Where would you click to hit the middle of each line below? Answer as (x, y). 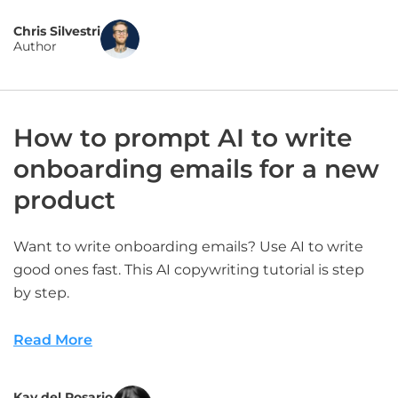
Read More (53, 340)
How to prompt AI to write (183, 138)
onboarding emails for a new (196, 169)
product (64, 200)
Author (35, 46)
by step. (41, 293)
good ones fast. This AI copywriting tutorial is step (189, 270)
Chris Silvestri (57, 31)
